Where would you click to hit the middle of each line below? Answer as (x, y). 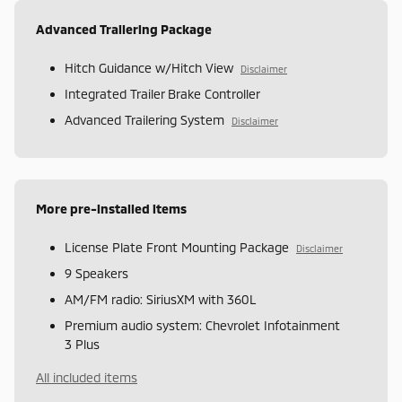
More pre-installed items (111, 208)
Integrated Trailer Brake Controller (162, 93)
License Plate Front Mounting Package (177, 247)
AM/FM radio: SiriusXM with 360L (161, 299)
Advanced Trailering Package (124, 29)
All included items (87, 377)
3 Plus (82, 344)
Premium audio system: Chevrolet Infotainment (202, 325)
